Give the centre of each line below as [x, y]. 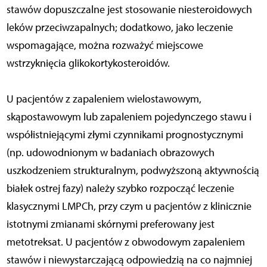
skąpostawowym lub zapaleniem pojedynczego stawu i [129, 117]
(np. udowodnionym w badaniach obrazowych [110, 152]
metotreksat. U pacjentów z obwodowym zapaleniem [125, 242]
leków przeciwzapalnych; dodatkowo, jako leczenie [119, 27]
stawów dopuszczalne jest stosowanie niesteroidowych [129, 9]
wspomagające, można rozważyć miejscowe [105, 45]
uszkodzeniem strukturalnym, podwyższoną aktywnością [133, 170]
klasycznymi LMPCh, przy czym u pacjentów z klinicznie [129, 206]
